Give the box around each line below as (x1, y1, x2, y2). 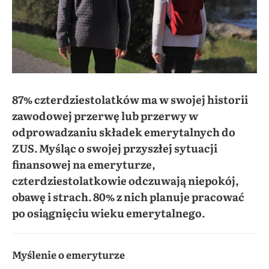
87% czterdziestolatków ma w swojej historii (12, 91, 248, 108)
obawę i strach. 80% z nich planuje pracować (12, 189, 244, 205)
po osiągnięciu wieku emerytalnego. (12, 205, 205, 222)
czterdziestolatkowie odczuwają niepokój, (12, 172, 239, 189)
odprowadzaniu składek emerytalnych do (12, 124, 235, 141)
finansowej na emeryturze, (12, 156, 156, 173)
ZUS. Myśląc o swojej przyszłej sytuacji (12, 140, 217, 157)
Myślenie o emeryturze (12, 247, 125, 262)
